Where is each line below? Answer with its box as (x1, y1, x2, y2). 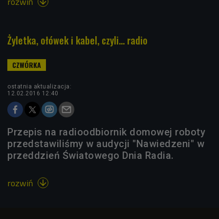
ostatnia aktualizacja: (7, 83, 71, 90)
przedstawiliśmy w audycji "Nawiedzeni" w (7, 137, 204, 150)
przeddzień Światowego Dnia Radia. (7, 149, 174, 161)
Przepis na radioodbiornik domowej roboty (7, 126, 205, 138)
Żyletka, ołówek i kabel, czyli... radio (7, 32, 148, 47)
